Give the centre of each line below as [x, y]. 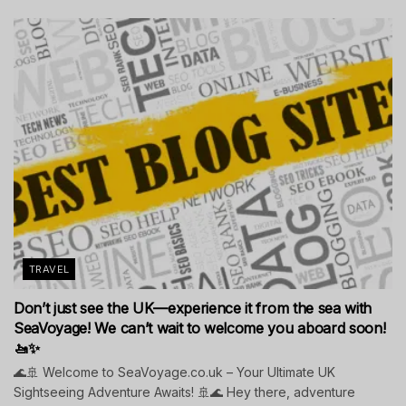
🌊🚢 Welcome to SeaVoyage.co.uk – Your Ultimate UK [174, 372]
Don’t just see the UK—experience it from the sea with [193, 309]
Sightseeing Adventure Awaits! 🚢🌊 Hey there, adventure [184, 392]
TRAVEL [49, 270]
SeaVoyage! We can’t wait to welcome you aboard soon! [200, 329]
